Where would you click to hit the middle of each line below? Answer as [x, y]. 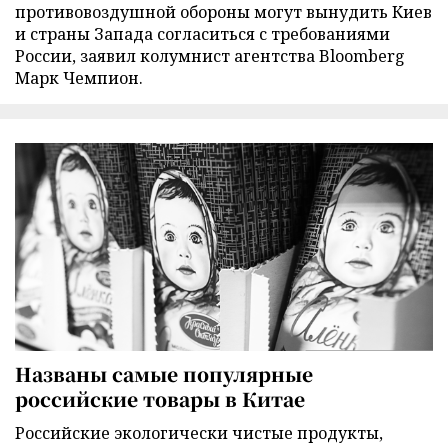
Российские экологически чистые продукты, [199, 432]
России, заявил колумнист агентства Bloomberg [210, 56]
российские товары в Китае [160, 398]
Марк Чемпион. [79, 78]
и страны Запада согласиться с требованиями [202, 34]
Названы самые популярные [164, 373]
